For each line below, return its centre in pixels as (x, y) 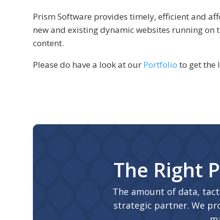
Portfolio (161, 65)
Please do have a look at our (88, 65)
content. (49, 43)
